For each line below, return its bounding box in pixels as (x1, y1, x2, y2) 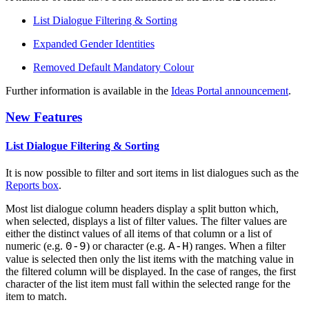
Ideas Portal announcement (171, 84, 288, 97)
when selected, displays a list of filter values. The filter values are (6, 215, 287, 227)
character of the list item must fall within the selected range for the (6, 277, 290, 290)
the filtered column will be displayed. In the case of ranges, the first (6, 265, 296, 277)
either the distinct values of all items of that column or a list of (6, 227, 272, 239)
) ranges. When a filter (189, 239, 286, 252)
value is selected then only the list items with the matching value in (6, 252, 294, 265)
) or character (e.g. (86, 239, 168, 252)
